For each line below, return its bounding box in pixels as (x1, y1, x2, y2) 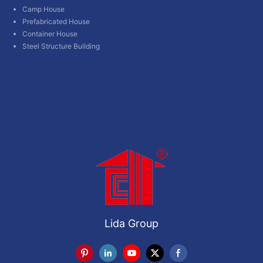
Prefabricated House (22, 16, 90, 26)
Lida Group (104, 217, 159, 230)
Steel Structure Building (22, 41, 100, 50)
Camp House (22, 4, 65, 14)
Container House (22, 29, 77, 38)
